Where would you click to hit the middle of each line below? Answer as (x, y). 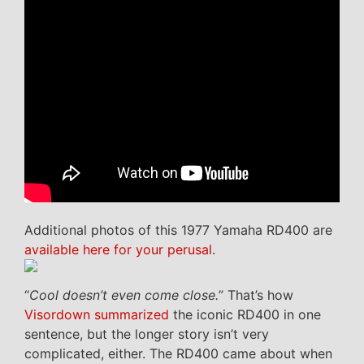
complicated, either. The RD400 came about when (178, 353)
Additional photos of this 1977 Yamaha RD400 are (178, 230)
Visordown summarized (97, 314)
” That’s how (256, 295)
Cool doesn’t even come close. (124, 295)
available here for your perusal (118, 249)
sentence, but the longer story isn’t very (147, 334)
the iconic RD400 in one (245, 314)
